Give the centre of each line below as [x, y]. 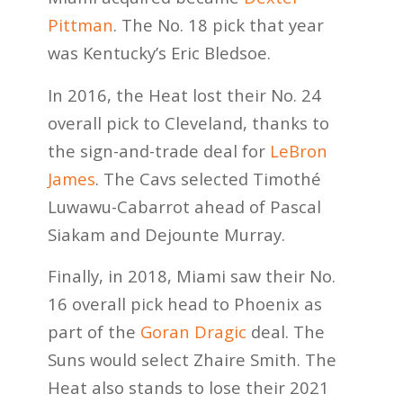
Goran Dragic [193, 332]
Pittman [80, 25]
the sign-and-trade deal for [158, 150]
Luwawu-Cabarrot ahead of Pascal [184, 206]
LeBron [298, 150]
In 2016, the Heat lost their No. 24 [184, 94]
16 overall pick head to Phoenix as [184, 304]
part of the [94, 332]
